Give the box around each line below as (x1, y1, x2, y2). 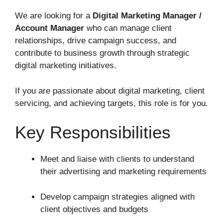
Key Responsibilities (15, 122, 171, 142)
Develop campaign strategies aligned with (40, 192, 195, 202)
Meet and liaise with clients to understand (40, 154, 194, 164)
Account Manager (15, 23, 84, 33)
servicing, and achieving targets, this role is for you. (15, 98, 208, 108)
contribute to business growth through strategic (15, 48, 190, 58)
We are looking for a (15, 11, 93, 20)
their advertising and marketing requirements (40, 167, 207, 176)
